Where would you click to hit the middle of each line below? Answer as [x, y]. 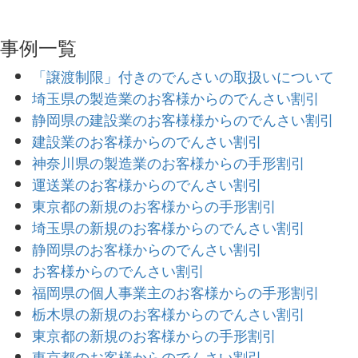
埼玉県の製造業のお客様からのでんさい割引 [176, 97]
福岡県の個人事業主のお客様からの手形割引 [176, 292]
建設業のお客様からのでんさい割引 [147, 141]
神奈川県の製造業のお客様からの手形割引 [169, 162]
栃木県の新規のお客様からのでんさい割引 [169, 313]
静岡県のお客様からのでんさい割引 [147, 249]
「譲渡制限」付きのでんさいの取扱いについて [183, 76]
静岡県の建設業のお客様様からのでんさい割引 [183, 119]
